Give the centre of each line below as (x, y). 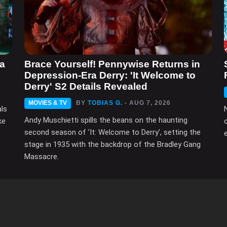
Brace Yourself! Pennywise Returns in (112, 64)
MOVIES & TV (48, 103)
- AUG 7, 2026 (148, 103)
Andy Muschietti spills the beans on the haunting (106, 120)
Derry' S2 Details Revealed (86, 87)
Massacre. (42, 157)
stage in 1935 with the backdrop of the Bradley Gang (112, 145)
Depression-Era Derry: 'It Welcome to (110, 75)
